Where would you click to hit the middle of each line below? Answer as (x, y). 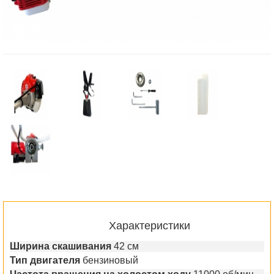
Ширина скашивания (61, 246)
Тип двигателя (45, 260)
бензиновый (110, 260)
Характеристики (149, 225)
